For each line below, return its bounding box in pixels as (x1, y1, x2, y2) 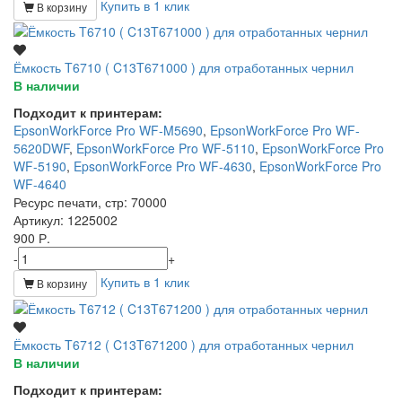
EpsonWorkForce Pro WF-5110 (76, 139, 255, 158)
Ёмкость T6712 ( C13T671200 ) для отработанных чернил (13, 335, 354, 354)
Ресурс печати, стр (13, 193, 124, 212)
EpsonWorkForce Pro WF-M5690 (13, 121, 203, 140)
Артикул (13, 211, 60, 230)
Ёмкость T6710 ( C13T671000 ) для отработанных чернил (13, 58, 354, 77)
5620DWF (13, 139, 69, 158)
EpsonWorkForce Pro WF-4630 (74, 157, 252, 176)
